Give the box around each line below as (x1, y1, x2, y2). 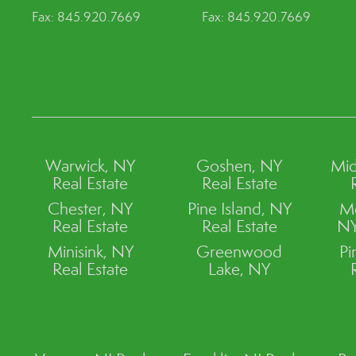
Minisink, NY (47, 241, 133, 262)
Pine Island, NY (187, 198, 292, 219)
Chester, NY (48, 198, 133, 219)
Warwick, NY (45, 155, 136, 176)
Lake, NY (208, 258, 271, 280)
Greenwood (196, 241, 283, 262)
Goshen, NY (196, 155, 283, 176)
